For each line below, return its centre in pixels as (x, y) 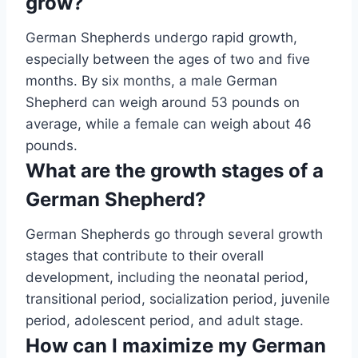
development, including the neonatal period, (167, 277)
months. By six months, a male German (151, 80)
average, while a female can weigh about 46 (169, 123)
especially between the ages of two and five (168, 59)
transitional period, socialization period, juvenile (178, 298)
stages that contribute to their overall (145, 255)
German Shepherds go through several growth (174, 234)
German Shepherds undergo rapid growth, (161, 37)
